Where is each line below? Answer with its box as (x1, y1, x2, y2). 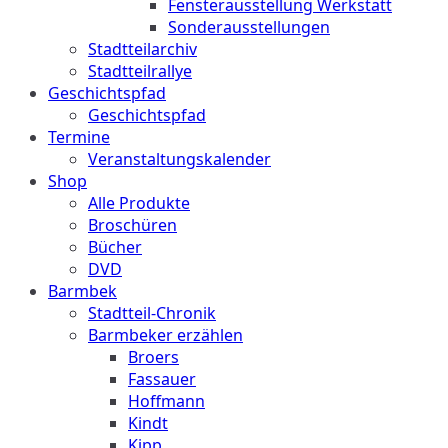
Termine (48, 126, 110, 148)
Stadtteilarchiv (88, 38, 197, 60)
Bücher (88, 236, 142, 258)
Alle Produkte (88, 192, 190, 214)
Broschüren (88, 214, 177, 236)
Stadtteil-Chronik (88, 302, 216, 324)
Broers (128, 346, 179, 368)
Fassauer (128, 368, 196, 390)
